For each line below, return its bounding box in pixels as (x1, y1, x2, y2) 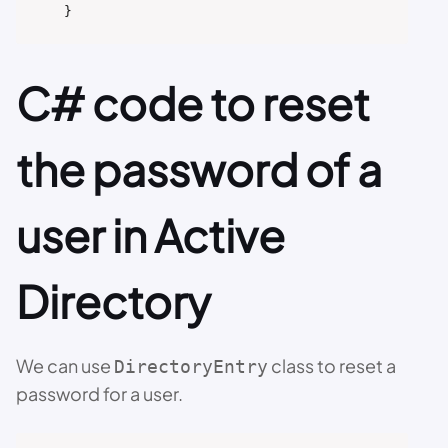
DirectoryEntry (114, 355, 268, 377)
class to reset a (268, 353, 396, 377)
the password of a (16, 140, 382, 197)
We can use (16, 353, 114, 377)
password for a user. (16, 381, 183, 405)
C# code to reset (16, 74, 370, 131)
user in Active (16, 206, 285, 263)
